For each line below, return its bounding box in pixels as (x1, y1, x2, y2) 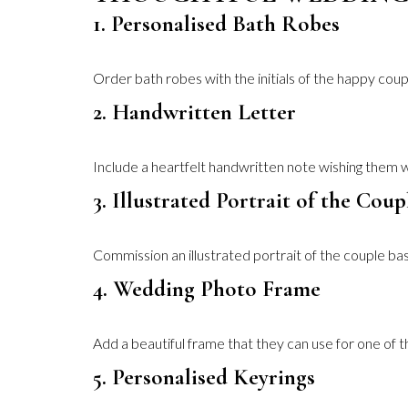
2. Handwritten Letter (93, 98, 296, 126)
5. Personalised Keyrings (93, 363, 315, 391)
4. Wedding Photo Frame (93, 275, 321, 302)
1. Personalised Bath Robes (93, 10, 340, 37)
